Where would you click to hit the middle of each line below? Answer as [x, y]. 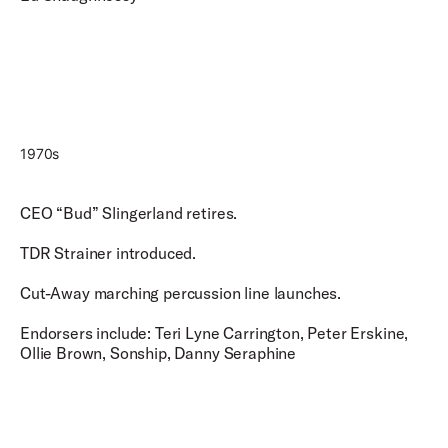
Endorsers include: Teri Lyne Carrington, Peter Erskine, [214, 333]
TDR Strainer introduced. [110, 253]
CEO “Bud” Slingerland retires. [131, 213]
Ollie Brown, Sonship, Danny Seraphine [160, 353]
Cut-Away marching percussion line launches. [182, 293]
